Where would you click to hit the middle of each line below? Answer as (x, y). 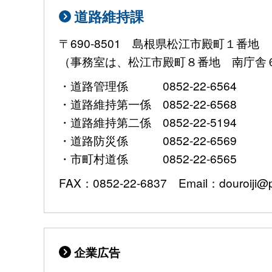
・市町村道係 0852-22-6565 (148, 158)
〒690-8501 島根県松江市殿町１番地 (159, 43)
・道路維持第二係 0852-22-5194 (148, 122)
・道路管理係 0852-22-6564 (148, 86)
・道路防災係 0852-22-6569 (148, 140)
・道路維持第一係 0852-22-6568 (148, 104)
